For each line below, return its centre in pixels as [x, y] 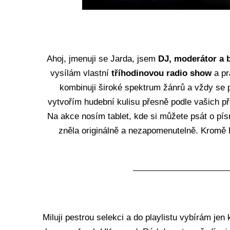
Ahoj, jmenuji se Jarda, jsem [102, 59]
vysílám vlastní [81, 73]
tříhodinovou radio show [161, 73]
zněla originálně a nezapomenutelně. [129, 131]
